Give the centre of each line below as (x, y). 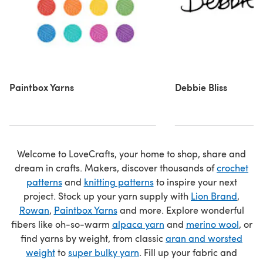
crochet (232, 167)
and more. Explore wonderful (181, 210)
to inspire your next (195, 181)
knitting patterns (119, 181)
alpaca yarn (138, 224)
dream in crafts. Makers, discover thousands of (116, 167)
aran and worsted (204, 238)
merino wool (212, 224)
